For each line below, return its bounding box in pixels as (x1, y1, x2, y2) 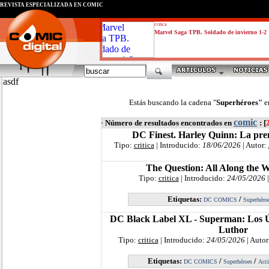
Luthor (218, 225, 248, 235)
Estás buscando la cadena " (128, 98, 216, 107)
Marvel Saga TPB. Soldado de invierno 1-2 (154, 29, 267, 35)
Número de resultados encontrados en (103, 118, 234, 127)
